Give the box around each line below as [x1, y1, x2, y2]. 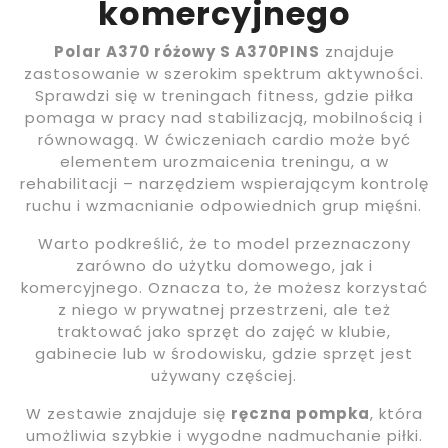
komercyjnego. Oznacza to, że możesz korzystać [20, 277, 428, 299]
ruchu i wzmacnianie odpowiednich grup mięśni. [26, 195, 422, 217]
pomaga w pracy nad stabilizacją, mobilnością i [25, 107, 423, 129]
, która [369, 403, 423, 425]
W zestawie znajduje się [25, 403, 231, 425]
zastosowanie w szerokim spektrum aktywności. [24, 63, 424, 85]
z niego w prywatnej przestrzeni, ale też [57, 299, 391, 321]
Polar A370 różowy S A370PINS [53, 41, 320, 63]
